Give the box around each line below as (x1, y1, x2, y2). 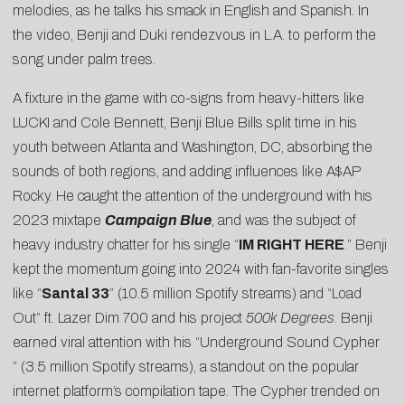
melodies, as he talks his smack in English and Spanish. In (13, 3, 369, 19)
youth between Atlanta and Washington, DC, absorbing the (13, 139, 372, 155)
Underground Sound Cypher (200, 334, 380, 351)
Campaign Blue (105, 212, 212, 229)
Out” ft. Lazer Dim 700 (13, 310, 148, 326)
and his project (148, 310, 246, 326)
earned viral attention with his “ (13, 334, 200, 351)
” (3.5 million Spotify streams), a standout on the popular (13, 359, 359, 375)
